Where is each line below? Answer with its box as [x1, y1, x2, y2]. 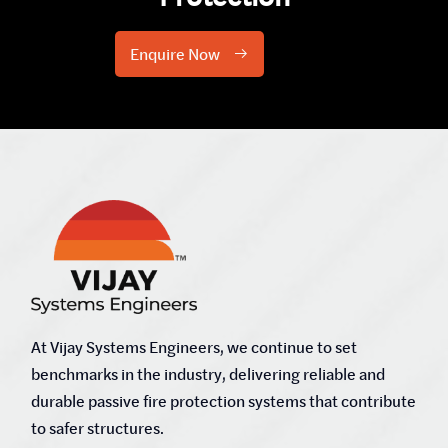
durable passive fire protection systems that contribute [31, 389, 416, 412]
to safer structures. [31, 416, 164, 439]
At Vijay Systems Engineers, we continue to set [31, 335, 357, 358]
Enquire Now [130, 43, 223, 66]
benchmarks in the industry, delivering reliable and [31, 362, 385, 385]
